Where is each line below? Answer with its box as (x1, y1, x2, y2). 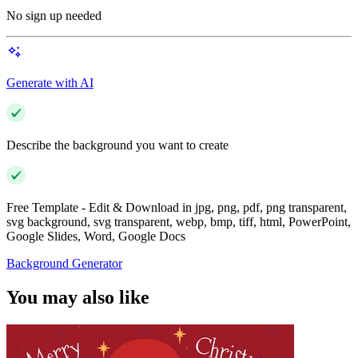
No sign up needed (6, 9, 101, 23)
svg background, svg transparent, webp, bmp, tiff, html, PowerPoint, (6, 215, 351, 229)
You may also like (6, 287, 149, 308)
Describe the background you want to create (6, 138, 229, 153)
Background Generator (6, 257, 122, 271)
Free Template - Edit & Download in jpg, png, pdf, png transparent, (6, 201, 347, 215)
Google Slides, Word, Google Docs (6, 229, 185, 244)
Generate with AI (6, 76, 93, 90)
